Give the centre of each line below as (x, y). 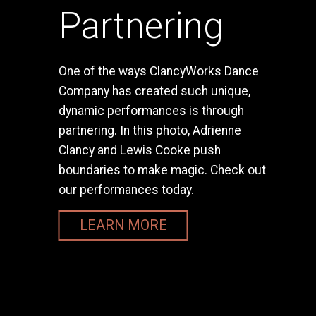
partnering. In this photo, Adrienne (150, 130)
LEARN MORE (123, 225)
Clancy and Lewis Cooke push (139, 150)
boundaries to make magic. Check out (162, 170)
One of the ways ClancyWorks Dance (158, 71)
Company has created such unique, (154, 91)
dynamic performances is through (151, 110)
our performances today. (126, 189)
